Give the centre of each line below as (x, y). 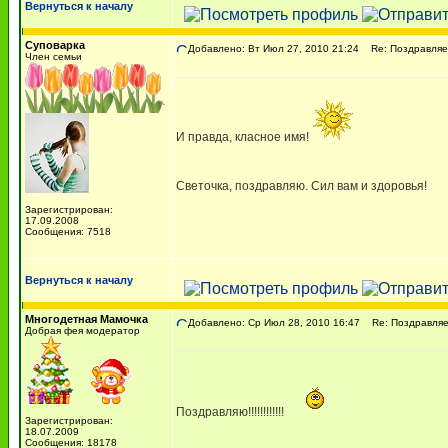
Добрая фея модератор (82, 330)
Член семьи (53, 56)
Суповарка (55, 45)
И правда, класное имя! (244, 137)
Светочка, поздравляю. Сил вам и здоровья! (303, 186)
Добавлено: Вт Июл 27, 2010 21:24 (273, 48)
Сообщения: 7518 (68, 231)
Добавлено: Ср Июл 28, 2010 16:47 (274, 322)
